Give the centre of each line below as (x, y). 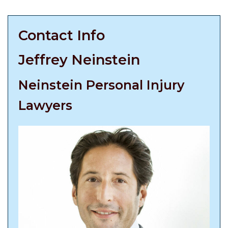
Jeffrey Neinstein (79, 60)
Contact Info (62, 35)
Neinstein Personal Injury (101, 85)
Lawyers (45, 105)
